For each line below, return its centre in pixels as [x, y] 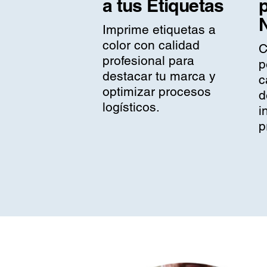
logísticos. [131, 107]
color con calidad [151, 45]
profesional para [148, 61]
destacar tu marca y [159, 76]
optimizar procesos [156, 92]
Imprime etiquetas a [159, 30]
